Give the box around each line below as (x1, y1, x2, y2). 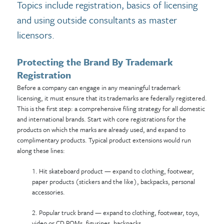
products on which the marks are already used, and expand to (16, 124, 185, 134)
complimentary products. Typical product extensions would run (16, 135, 191, 145)
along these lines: (16, 145, 65, 155)
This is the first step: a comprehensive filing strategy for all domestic (16, 103, 205, 113)
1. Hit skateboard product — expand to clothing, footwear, (31, 166, 194, 176)
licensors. (16, 28, 54, 41)
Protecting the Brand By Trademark (16, 55, 173, 68)
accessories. (31, 187, 65, 197)
